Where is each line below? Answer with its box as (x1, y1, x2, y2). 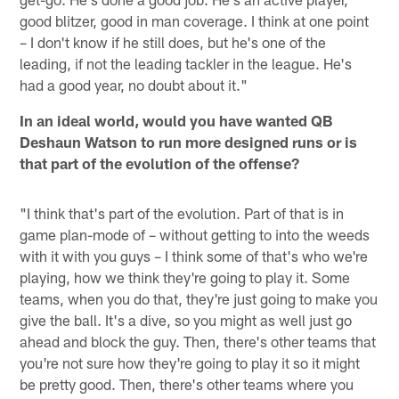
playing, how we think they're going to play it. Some (20, 267, 351, 286)
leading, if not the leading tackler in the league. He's (20, 53, 353, 72)
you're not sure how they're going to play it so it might (20, 353, 361, 371)
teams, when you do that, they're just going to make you (20, 289, 379, 307)
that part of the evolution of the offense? (20, 153, 300, 172)
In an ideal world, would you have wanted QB (20, 110, 333, 129)
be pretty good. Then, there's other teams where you (20, 374, 354, 393)
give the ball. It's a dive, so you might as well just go (20, 310, 353, 329)
